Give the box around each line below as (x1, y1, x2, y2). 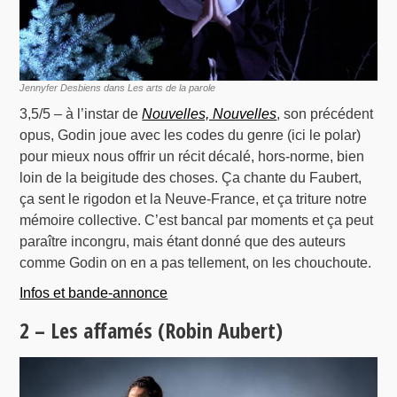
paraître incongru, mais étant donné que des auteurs (19, 234, 346, 250)
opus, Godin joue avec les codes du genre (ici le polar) (19, 128, 362, 144)
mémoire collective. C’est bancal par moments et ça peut (19, 213, 374, 229)
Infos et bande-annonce (19, 285, 168, 301)
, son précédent (276, 106, 374, 122)
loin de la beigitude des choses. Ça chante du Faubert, (19, 170, 362, 186)
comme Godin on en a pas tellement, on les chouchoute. (19, 255, 372, 271)
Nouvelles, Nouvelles (142, 106, 277, 122)
